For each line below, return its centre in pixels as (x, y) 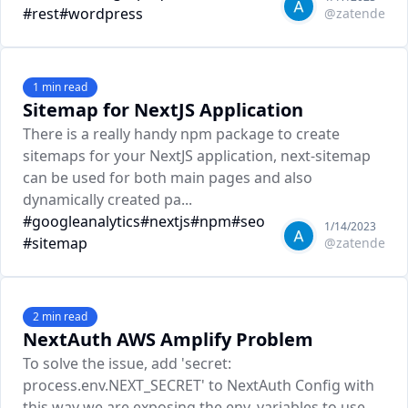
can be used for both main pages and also (168, 178)
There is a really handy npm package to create (181, 134)
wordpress (106, 14)
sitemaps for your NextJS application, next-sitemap (197, 156)
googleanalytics (86, 221)
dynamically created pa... (107, 199)
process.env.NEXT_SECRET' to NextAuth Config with (199, 385)
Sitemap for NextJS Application (163, 110)
